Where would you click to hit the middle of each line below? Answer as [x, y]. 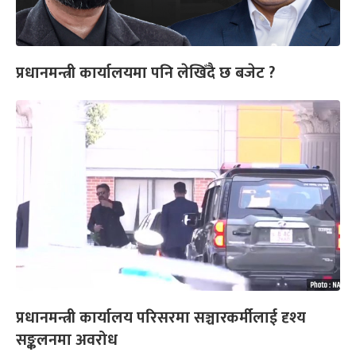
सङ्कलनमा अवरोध [67, 340]
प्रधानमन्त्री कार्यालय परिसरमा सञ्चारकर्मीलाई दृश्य [161, 317]
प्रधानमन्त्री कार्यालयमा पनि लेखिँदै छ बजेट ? [149, 73]
